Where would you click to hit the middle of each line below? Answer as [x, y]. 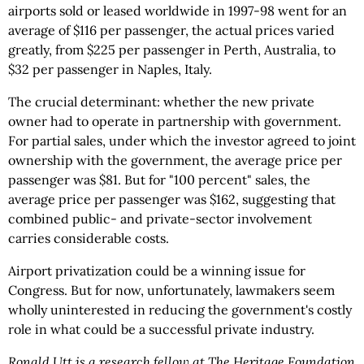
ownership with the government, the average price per [175, 160]
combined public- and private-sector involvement [160, 219]
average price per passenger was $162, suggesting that [172, 199]
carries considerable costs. [89, 238]
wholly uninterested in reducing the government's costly [180, 310]
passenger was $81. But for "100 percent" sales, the [159, 180]
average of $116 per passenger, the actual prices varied [171, 30]
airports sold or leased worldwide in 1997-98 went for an [178, 11]
